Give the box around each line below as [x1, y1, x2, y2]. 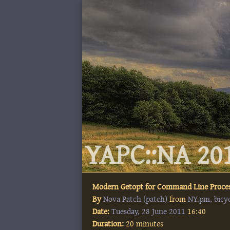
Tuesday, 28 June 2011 [111, 207, 186, 216]
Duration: [92, 219, 124, 228]
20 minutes [124, 219, 164, 228]
